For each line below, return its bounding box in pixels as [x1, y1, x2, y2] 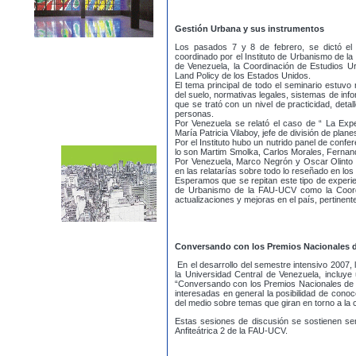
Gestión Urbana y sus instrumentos [175, 24, 324, 33]
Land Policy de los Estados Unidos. [175, 71, 311, 80]
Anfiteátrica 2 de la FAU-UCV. [175, 326, 288, 335]
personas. [175, 109, 214, 118]
